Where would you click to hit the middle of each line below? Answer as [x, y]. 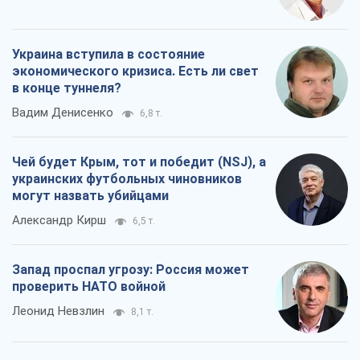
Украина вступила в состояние [108, 55]
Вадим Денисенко [63, 113]
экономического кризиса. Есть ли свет [135, 72]
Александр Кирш [59, 221]
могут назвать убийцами [90, 196]
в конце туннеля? [67, 88]
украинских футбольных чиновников [127, 179]
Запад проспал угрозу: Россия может [131, 270]
